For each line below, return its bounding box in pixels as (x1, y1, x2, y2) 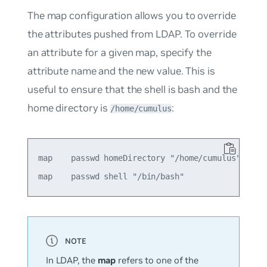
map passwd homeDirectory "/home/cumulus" (38, 153, 241, 163)
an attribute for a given (27, 45, 136, 59)
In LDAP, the (45, 254, 98, 266)
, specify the (156, 45, 212, 59)
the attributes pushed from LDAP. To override (27, 27, 237, 41)
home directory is (27, 101, 111, 114)
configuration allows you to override (67, 8, 236, 22)
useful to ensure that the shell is (27, 82, 178, 96)
